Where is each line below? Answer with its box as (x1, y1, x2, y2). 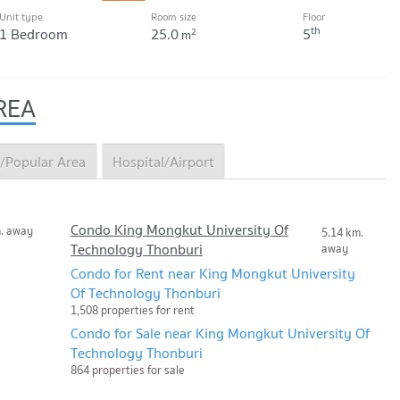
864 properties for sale (71, 360, 185, 379)
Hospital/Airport (112, 149, 214, 173)
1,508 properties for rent (71, 300, 195, 320)
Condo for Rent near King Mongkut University (71, 261, 355, 285)
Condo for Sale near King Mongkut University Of (71, 321, 370, 345)
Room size (151, 8, 196, 26)
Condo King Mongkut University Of (71, 217, 288, 241)
